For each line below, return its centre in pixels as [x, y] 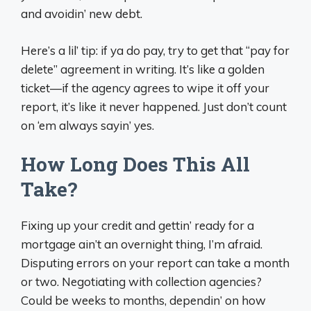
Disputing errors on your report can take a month [155, 263]
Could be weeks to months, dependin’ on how [143, 300]
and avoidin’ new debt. [82, 14]
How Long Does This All [135, 164]
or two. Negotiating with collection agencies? [141, 281]
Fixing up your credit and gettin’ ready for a [137, 225]
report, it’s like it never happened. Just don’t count [154, 106]
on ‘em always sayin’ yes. [87, 125]
